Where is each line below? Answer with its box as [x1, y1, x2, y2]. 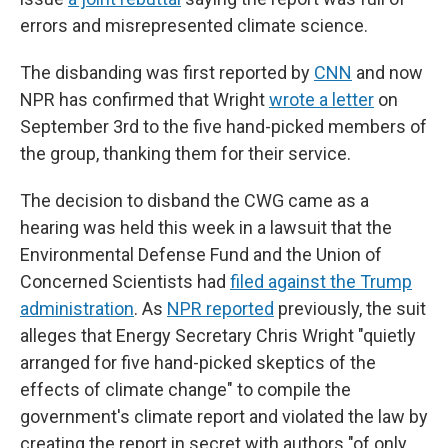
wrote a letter [269, 89, 374, 110]
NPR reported [167, 298, 274, 319]
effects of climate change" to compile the [20, 379, 351, 400]
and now [352, 62, 423, 83]
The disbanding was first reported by [20, 62, 314, 83]
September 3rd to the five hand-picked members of [20, 116, 427, 137]
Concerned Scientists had [20, 271, 230, 292]
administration [20, 298, 134, 319]
